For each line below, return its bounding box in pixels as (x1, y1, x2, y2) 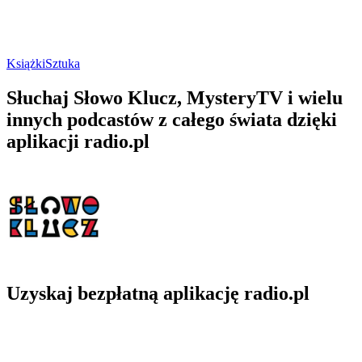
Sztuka (45, 56, 80, 70)
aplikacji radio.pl (6, 130, 149, 152)
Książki (6, 56, 45, 70)
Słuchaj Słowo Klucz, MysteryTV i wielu (6, 86, 343, 108)
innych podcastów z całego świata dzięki (6, 108, 337, 130)
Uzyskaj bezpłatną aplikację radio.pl (6, 282, 309, 304)
